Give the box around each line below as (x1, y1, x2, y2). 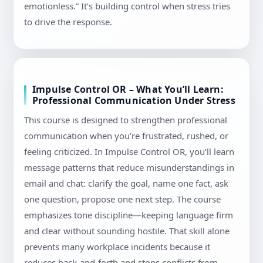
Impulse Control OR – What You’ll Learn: (32, 83, 224, 96)
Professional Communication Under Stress (32, 94, 235, 107)
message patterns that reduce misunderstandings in (24, 161, 234, 174)
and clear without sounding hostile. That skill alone (24, 225, 230, 237)
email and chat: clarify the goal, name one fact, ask (24, 177, 228, 190)
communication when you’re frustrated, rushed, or (24, 130, 228, 142)
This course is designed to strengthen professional (24, 114, 227, 126)
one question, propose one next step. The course (24, 193, 221, 205)
